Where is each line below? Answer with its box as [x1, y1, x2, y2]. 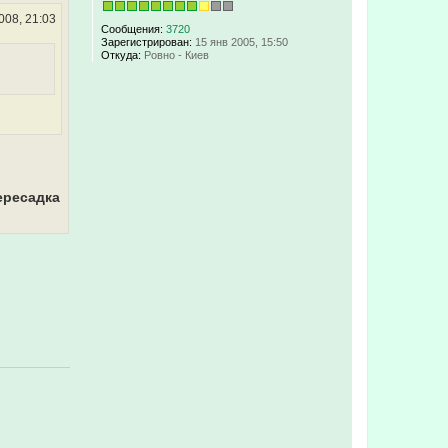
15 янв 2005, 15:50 [191, 36, 288, 49]
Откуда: [100, 49, 141, 62]
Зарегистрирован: [100, 36, 192, 49]
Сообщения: [100, 23, 163, 36]
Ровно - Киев [140, 49, 209, 62]
